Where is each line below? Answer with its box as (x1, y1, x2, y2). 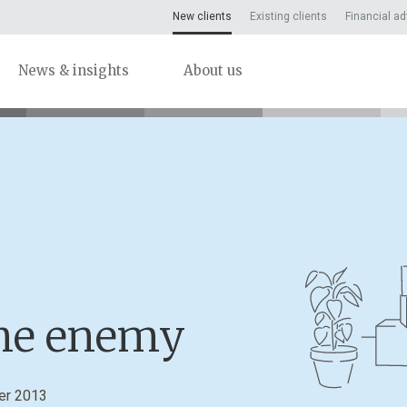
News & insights (18, 62, 129, 79)
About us (184, 62, 243, 79)
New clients (173, 10, 232, 24)
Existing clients (250, 10, 327, 24)
